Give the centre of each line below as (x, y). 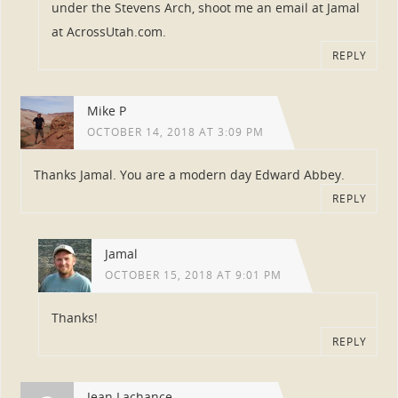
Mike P (106, 110)
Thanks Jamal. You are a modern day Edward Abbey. (189, 175)
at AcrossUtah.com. (108, 32)
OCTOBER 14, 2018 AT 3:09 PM (175, 131)
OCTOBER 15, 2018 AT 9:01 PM (193, 275)
